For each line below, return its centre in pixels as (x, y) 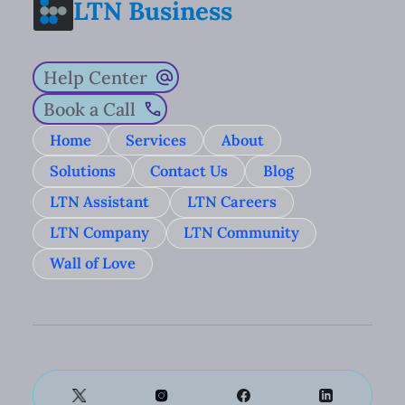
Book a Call (89, 109)
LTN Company (99, 233)
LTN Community (242, 233)
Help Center (95, 78)
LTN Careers (232, 202)
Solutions (82, 170)
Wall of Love (92, 264)
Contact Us (189, 170)
